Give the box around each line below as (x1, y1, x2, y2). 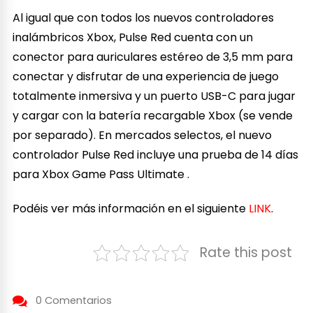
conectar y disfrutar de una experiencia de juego (13, 68, 279, 85)
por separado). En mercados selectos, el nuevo (13, 126, 272, 143)
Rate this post (199, 242, 292, 262)
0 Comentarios (35, 293, 112, 307)
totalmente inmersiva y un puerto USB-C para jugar (13, 87, 296, 104)
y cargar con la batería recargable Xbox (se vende (13, 107, 293, 124)
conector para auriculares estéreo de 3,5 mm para (13, 48, 293, 65)
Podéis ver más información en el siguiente (13, 200, 249, 217)
